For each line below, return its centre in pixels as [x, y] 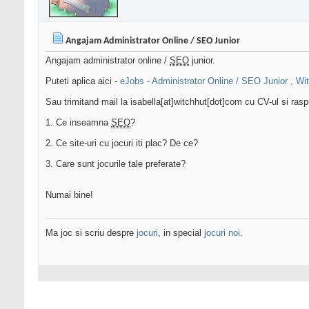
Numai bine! [69, 195]
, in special [181, 233]
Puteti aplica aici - [83, 81]
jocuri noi [222, 233]
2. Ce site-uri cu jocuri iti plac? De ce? [122, 143]
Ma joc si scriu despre [91, 233]
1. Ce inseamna [78, 123]
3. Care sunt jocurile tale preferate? [116, 164]
